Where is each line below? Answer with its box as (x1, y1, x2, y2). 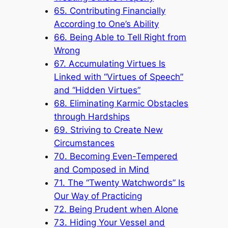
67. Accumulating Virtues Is (54, 58, 166, 69)
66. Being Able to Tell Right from (54, 32, 187, 42)
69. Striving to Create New (54, 124, 163, 135)
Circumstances (54, 137, 115, 148)
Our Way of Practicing (54, 190, 142, 201)
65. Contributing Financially (54, 5, 166, 16)
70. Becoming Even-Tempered (54, 151, 178, 161)
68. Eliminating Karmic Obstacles (54, 98, 189, 108)
